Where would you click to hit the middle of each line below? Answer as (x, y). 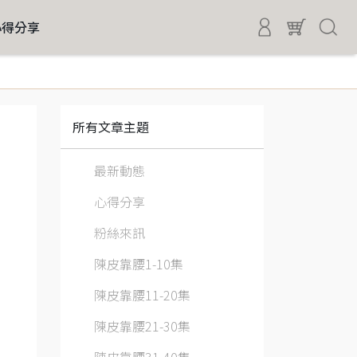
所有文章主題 (111, 127)
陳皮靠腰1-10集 (139, 264)
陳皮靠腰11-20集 (142, 295)
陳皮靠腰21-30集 (142, 326)
